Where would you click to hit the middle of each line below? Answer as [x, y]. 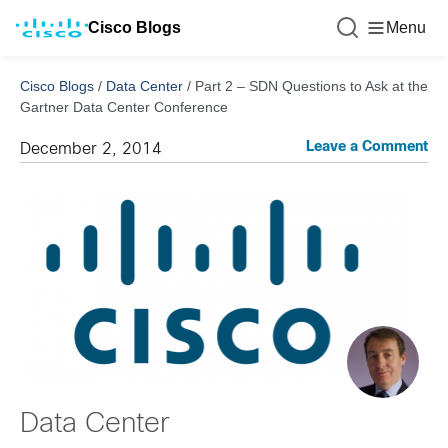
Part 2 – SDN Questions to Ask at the [311, 86]
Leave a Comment [367, 147]
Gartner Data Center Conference [124, 107]
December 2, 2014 [91, 149]
